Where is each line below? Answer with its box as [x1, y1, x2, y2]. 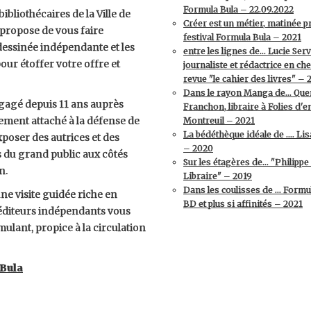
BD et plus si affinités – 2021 [183, 199, 303, 209]
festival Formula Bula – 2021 [183, 32, 301, 42]
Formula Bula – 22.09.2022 [183, 4, 294, 15]
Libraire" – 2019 [183, 171, 252, 181]
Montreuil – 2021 [183, 115, 255, 126]
